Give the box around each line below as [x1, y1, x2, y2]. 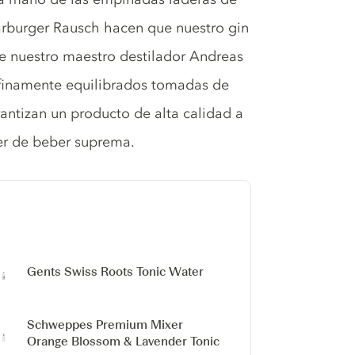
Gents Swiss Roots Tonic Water [27, 264, 208, 279]
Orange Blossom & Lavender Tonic [27, 334, 220, 349]
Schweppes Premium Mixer [27, 318, 184, 332]
